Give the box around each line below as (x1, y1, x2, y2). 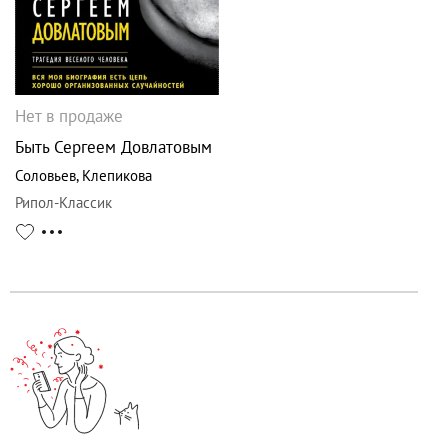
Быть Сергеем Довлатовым (15, 136, 212, 159)
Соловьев (15, 166, 76, 186)
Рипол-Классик (15, 193, 112, 213)
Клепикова (82, 166, 152, 186)
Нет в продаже (15, 105, 123, 128)
